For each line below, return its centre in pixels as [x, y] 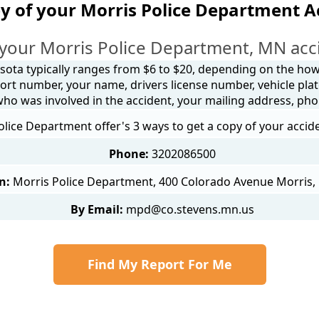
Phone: [129, 153]
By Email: [97, 209]
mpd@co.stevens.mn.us [190, 209]
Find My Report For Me [159, 264]
